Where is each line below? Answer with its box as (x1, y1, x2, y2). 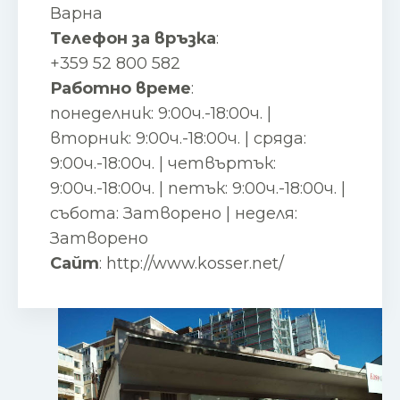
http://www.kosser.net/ (106, 254, 284, 273)
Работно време (50, 79, 191, 98)
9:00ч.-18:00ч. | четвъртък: (50, 154, 276, 173)
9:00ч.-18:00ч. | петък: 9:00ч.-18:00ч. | (50, 179, 346, 198)
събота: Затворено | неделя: (50, 204, 297, 223)
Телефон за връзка (50, 29, 216, 48)
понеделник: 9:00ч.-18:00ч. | (50, 104, 271, 123)
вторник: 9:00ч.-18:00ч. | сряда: (50, 129, 306, 148)
